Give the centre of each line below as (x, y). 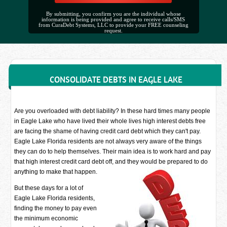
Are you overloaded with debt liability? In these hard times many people (112, 111)
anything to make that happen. (56, 172)
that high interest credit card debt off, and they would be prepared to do (111, 162)
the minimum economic (46, 218)
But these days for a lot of (49, 188)
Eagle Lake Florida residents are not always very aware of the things (108, 141)
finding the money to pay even (56, 208)
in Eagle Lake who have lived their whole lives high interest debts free (110, 121)
